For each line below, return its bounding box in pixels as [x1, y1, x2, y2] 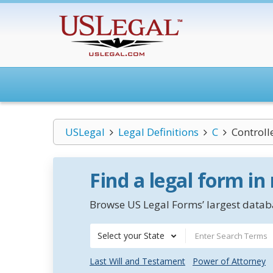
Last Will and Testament [90, 255, 185, 267]
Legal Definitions [118, 125, 199, 139]
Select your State [97, 230, 165, 241]
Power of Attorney [193, 255, 266, 267]
